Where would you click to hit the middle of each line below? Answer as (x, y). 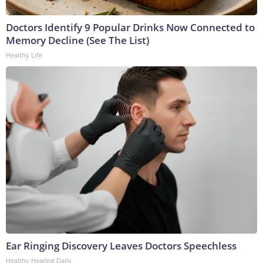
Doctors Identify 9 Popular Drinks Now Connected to (130, 28)
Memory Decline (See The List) (77, 41)
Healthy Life (24, 55)
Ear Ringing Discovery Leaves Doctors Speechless (121, 246)
